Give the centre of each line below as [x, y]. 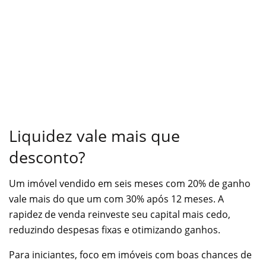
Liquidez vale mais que [94, 135]
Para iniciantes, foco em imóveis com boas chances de [130, 255]
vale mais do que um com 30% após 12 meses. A [116, 199]
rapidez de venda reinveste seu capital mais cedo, [120, 215]
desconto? [47, 157]
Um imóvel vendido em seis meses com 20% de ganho [130, 184]
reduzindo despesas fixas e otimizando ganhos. [115, 230]
